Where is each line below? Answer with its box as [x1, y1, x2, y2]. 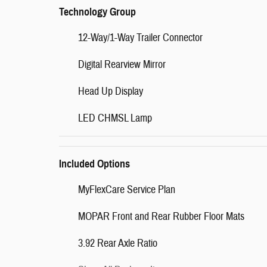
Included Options [59, 157, 130, 170]
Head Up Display [78, 85, 143, 98]
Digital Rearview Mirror [78, 58, 166, 72]
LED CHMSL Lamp [78, 111, 152, 125]
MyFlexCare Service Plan [78, 183, 175, 197]
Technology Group [59, 5, 136, 18]
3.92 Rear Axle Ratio [78, 237, 157, 250]
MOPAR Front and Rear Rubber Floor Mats [78, 210, 244, 223]
